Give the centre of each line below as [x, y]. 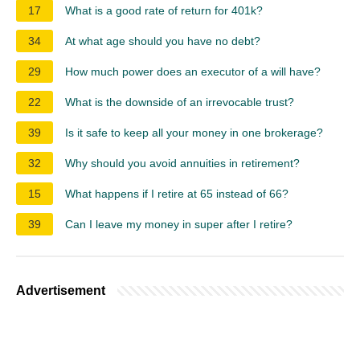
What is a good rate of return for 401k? [164, 10]
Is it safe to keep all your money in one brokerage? [194, 132]
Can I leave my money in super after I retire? [179, 224]
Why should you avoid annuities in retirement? [182, 163]
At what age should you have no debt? [163, 41]
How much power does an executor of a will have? [193, 71]
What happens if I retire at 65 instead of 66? [177, 193]
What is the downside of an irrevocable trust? [180, 102]
